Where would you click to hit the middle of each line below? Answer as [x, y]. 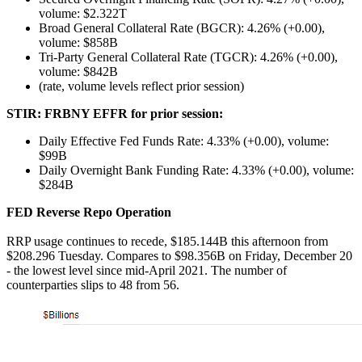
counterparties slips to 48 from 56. [93, 284]
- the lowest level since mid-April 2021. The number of [147, 270]
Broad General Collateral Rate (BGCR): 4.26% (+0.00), [182, 27]
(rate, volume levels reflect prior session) [141, 86]
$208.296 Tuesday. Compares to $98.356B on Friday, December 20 [179, 255]
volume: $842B [78, 71]
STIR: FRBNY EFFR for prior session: [115, 113]
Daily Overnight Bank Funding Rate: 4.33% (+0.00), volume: [196, 170]
